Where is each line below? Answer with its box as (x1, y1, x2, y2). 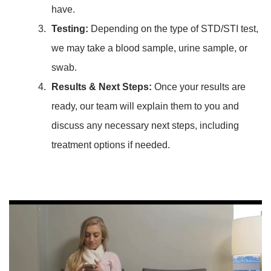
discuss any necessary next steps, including (51, 120, 239, 131)
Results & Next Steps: (51, 82, 152, 92)
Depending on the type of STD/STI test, (88, 24, 258, 34)
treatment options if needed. (51, 140, 170, 150)
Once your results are (152, 82, 246, 92)
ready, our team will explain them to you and (51, 101, 239, 111)
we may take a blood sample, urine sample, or (51, 43, 247, 53)
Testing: (51, 24, 88, 34)
